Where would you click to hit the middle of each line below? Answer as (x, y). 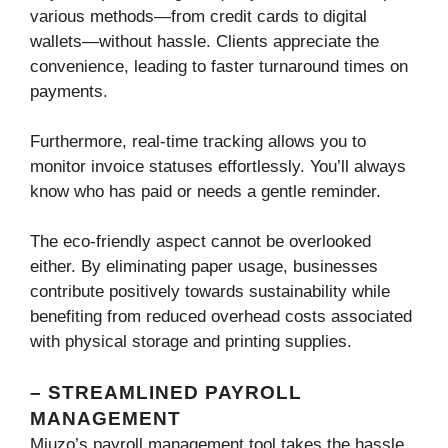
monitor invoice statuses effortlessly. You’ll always (218, 167)
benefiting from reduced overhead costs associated (221, 317)
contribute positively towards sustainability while (210, 292)
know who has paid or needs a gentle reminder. (205, 192)
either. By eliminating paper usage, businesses (204, 267)
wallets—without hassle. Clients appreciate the (204, 42)
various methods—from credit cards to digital (198, 17)
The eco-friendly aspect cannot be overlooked (200, 242)
